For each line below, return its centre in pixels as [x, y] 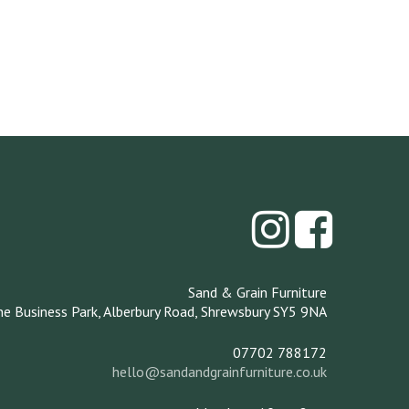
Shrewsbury [236, 312]
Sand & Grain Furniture [257, 293]
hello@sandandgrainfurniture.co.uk [219, 372]
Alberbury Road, [152, 312]
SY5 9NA [299, 312]
